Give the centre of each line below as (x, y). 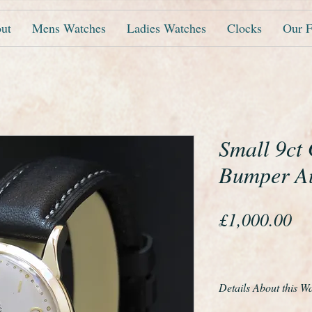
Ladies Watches (166, 28)
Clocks (244, 28)
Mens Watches (69, 28)
